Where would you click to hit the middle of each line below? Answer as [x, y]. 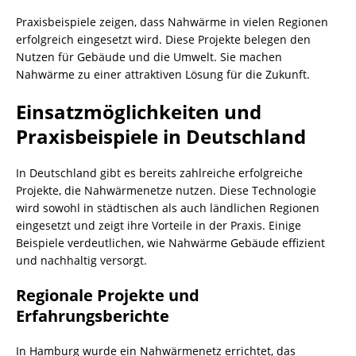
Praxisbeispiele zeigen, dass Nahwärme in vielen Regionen [172, 22]
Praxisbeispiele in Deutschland [161, 136]
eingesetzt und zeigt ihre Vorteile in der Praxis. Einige [159, 225]
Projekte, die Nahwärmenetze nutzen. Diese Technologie [166, 190]
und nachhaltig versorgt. [81, 260]
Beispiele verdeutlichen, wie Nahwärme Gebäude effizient [170, 243]
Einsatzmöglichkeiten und [139, 112]
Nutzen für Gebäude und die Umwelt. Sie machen [149, 57]
